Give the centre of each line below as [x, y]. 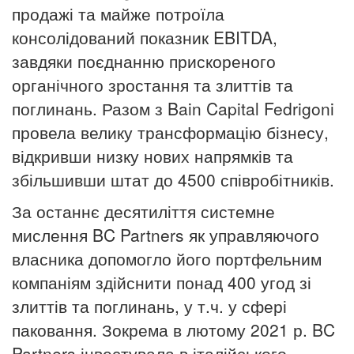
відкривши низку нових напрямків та [153, 155]
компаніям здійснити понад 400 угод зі [162, 282]
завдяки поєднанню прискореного [144, 60]
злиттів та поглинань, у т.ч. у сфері [149, 305]
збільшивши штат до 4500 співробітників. [173, 179]
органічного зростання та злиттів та [153, 84]
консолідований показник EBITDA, [145, 37]
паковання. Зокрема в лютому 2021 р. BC [173, 329]
